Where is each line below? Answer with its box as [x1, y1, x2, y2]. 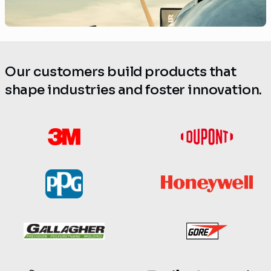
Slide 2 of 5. [4, 27, 62, 41]
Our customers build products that [5, 63, 237, 80]
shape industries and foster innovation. [5, 81, 262, 98]
